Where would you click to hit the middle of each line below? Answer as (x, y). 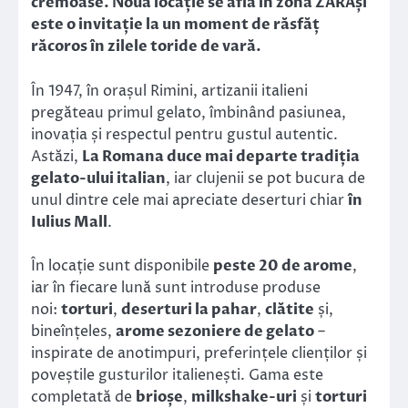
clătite (290, 309)
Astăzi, (56, 156)
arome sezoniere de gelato (215, 331)
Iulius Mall (69, 222)
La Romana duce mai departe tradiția (221, 156)
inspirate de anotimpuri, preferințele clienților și (199, 353)
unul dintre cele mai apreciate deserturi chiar (189, 200)
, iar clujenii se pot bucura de (265, 178)
